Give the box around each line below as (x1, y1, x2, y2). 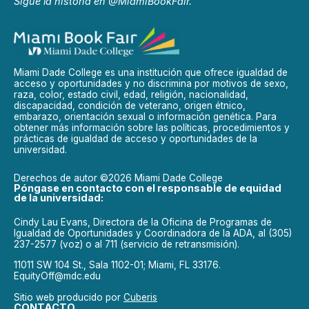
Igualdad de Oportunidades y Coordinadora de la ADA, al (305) (14, 227, 292, 239)
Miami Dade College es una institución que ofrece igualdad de (14, 67, 288, 79)
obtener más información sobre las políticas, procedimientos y (14, 122, 290, 134)
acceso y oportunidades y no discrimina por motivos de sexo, (14, 78, 288, 90)
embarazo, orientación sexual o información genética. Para (14, 111, 277, 123)
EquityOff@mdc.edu (14, 270, 101, 282)
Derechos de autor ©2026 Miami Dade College (14, 172, 223, 183)
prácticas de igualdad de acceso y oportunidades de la (14, 133, 257, 145)
